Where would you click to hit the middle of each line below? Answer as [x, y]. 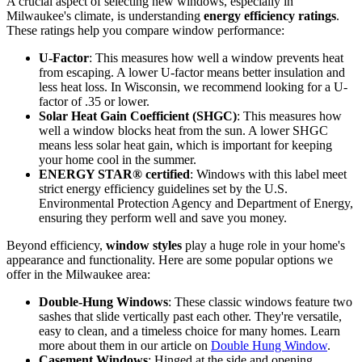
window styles [144, 288]
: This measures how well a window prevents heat [216, 101]
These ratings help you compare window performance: [145, 74]
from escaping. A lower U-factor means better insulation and [192, 116]
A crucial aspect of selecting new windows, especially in [150, 44]
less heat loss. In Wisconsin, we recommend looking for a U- [193, 130]
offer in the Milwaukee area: [78, 318]
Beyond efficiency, [56, 288]
